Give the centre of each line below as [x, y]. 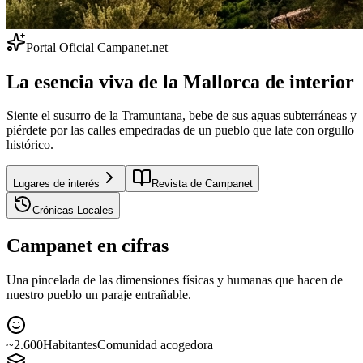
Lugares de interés [56, 184]
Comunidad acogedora [155, 345]
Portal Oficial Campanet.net [97, 47]
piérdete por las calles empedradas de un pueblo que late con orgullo [180, 130]
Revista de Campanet [202, 184]
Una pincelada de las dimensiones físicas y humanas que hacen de [175, 280]
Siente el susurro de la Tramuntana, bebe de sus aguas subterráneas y [181, 116]
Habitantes [70, 345]
